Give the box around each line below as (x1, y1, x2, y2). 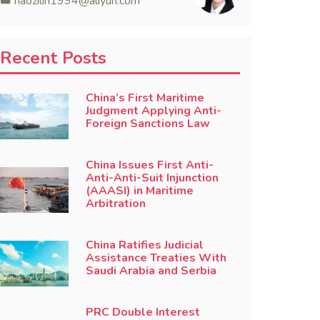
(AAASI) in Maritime (85, 183, 194, 199)
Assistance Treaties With (85, 250, 226, 266)
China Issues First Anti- (85, 157, 214, 173)
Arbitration (85, 196, 146, 211)
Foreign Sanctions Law (85, 116, 210, 131)
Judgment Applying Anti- (85, 103, 221, 119)
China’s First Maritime (85, 90, 204, 106)
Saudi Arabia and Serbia (85, 263, 216, 279)
